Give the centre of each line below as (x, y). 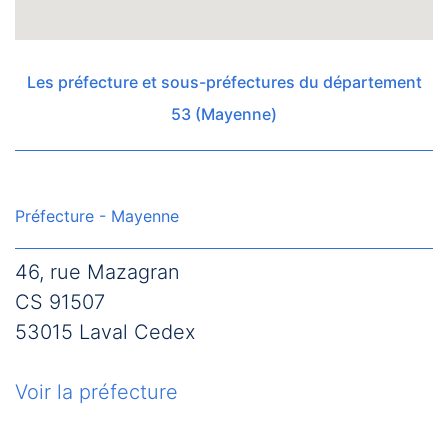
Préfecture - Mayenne (97, 216)
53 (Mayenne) (224, 114)
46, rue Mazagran (97, 272)
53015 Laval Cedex (105, 332)
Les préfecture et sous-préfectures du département (224, 82)
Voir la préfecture (96, 392)
